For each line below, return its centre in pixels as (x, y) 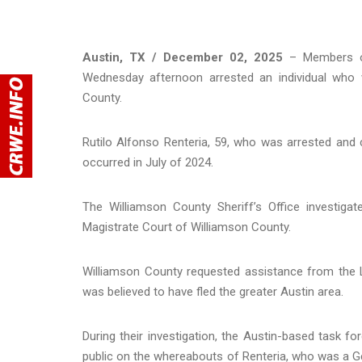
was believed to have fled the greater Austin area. (215, 291)
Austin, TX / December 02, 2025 (183, 57)
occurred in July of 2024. (148, 162)
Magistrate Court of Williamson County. (188, 227)
